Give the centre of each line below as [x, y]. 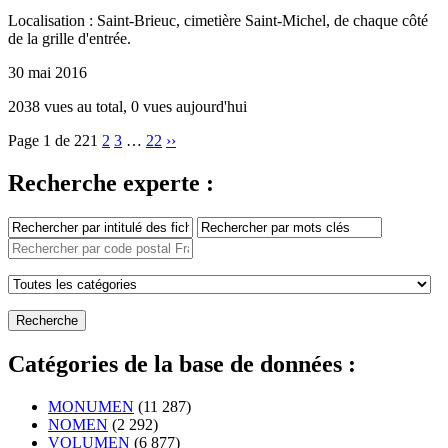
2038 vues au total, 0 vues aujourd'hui [127, 107]
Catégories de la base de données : [182, 363]
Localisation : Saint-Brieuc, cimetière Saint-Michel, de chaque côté [218, 21]
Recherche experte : [111, 183]
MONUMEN [91, 406]
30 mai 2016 [47, 73]
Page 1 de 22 [49, 141]
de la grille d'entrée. [69, 39]
